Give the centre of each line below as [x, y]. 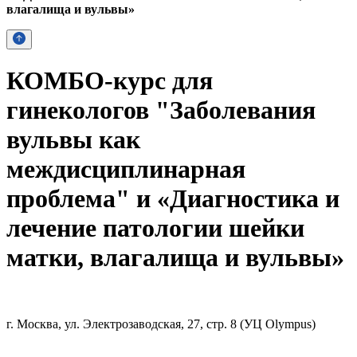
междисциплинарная [126, 169]
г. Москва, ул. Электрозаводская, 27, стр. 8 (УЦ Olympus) [161, 324]
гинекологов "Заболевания [161, 110]
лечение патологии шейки [155, 228]
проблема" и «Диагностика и [173, 199]
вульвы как [73, 140]
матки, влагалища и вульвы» [175, 258]
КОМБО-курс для [110, 81]
